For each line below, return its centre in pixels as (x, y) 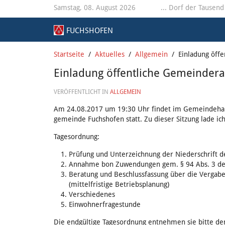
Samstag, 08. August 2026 (95, 8)
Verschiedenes (92, 194)
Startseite (69, 54)
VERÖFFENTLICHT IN (82, 92)
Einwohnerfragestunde (105, 204)
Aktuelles (110, 54)
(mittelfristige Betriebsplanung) (119, 184)
